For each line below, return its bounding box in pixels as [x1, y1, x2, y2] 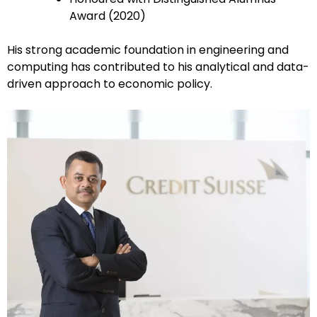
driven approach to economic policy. [7, 75, 212, 92]
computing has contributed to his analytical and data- [7, 58, 309, 75]
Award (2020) [69, 7, 146, 24]
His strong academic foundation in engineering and [7, 41, 289, 58]
